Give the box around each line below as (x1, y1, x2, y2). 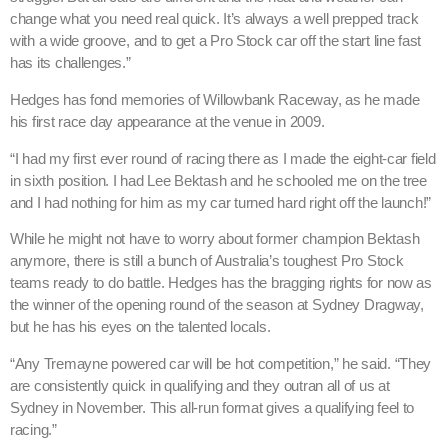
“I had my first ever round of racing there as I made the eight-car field (10, 150, 436, 167)
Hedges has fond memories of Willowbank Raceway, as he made (10, 91, 420, 108)
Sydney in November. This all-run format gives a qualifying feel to (10, 399, 415, 416)
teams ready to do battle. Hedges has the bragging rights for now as (10, 275, 432, 292)
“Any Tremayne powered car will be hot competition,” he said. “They (10, 355, 432, 372)
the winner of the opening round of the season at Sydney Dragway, (10, 297, 424, 314)
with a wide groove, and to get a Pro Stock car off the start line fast (10, 33, 422, 50)
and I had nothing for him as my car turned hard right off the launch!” (10, 194, 432, 211)
